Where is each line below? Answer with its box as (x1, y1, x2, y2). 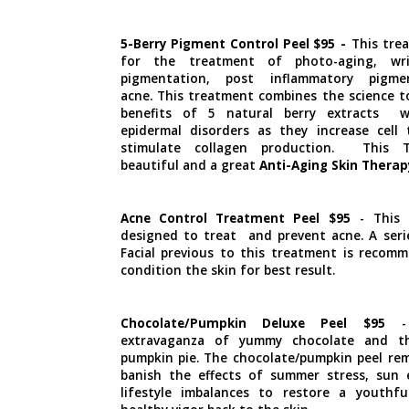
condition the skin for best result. (120, 261, 339, 278)
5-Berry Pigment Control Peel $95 (120, 35, 336, 52)
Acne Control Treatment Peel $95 (120, 209, 351, 226)
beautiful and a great (120, 156, 259, 173)
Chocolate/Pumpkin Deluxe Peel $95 (120, 314, 385, 331)
